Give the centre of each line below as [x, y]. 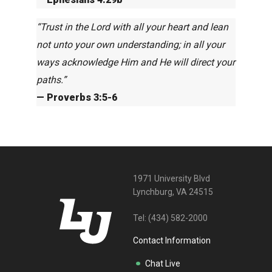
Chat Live [162, 263]
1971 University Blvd [171, 178]
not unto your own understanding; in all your [131, 44]
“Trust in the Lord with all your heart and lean [132, 27]
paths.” [51, 80]
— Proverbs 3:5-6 [77, 97]
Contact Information [172, 240]
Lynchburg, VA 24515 [173, 192]
